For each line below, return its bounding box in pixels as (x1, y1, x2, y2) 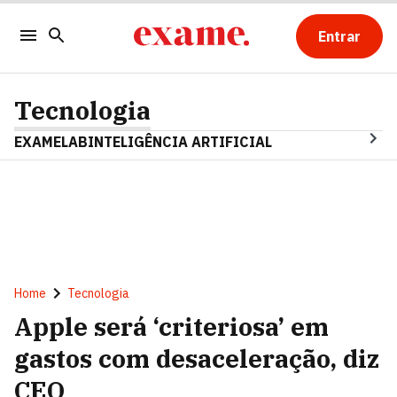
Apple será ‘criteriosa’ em (14, 310, 329, 343)
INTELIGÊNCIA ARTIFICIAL (88, 133, 272, 151)
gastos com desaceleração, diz (14, 342, 379, 375)
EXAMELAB (14, 133, 88, 151)
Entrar (317, 27, 361, 45)
